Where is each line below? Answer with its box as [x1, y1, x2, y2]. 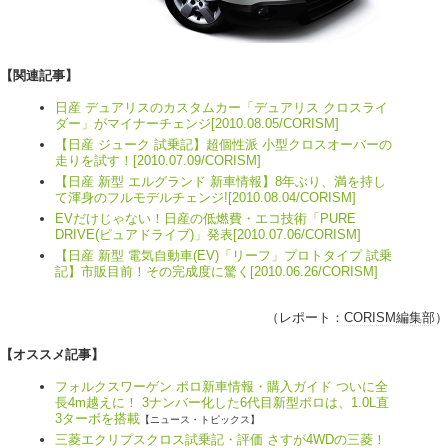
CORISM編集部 [344, 310, 435, 326]
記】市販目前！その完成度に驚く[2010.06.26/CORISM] [55, 264, 378, 280]
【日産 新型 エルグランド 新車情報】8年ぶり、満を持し [55, 174, 386, 190]
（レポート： [266, 310, 344, 326]
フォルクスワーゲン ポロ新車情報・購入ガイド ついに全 [55, 379, 388, 395]
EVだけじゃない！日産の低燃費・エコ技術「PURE [55, 211, 356, 227]
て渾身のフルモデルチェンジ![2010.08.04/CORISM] [55, 190, 356, 206]
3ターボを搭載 [55, 411, 140, 427]
